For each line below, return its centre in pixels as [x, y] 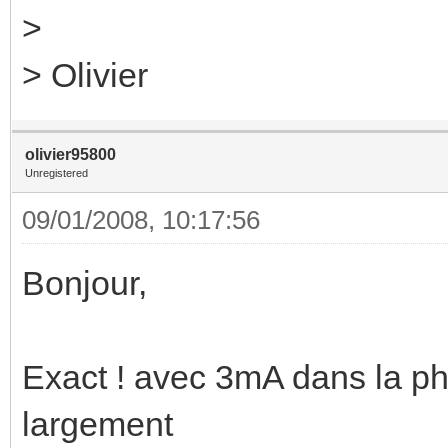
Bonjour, [84, 282]
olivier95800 [70, 154]
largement [97, 423]
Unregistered [56, 172]
